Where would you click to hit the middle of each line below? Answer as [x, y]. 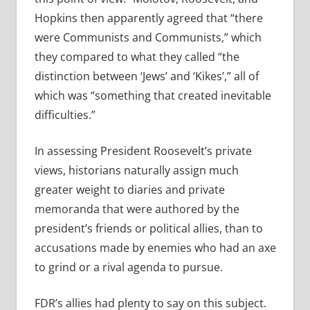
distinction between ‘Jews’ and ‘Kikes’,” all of [146, 76]
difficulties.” [66, 115]
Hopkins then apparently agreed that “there [148, 18]
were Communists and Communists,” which [148, 38]
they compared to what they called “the [137, 57]
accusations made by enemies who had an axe [155, 248]
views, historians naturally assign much [136, 171]
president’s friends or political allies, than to [148, 229]
